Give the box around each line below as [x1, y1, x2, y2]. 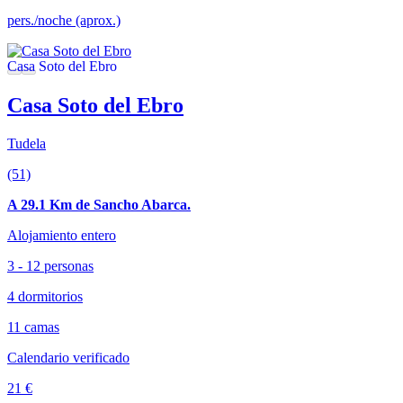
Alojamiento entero [7, 228, 116, 244]
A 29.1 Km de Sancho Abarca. [7, 197, 191, 213]
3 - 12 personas [7, 258, 94, 274]
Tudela [7, 136, 46, 152]
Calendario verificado [7, 350, 130, 366]
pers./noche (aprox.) [7, 13, 121, 29]
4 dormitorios [7, 289, 83, 305]
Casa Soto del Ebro [7, 94, 184, 118]
